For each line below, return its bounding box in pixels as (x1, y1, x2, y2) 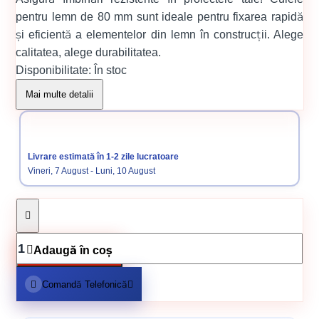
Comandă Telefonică (42, 279, 127, 290)
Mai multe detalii (26, 89, 93, 100)
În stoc (94, 64, 127, 76)
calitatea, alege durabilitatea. (16, 46, 161, 58)
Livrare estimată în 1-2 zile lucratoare (28, 152, 179, 162)
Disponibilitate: (16, 64, 91, 76)
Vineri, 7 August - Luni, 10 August (28, 166, 155, 176)
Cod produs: (16, 82, 78, 94)
